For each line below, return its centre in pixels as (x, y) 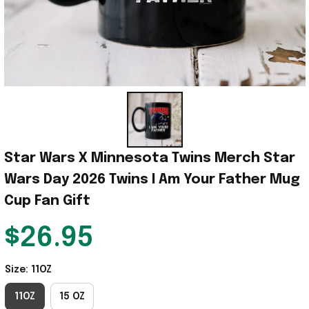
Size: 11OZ (28, 270)
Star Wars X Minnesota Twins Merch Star (150, 158)
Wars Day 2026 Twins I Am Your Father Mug (152, 180)
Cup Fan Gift (47, 201)
